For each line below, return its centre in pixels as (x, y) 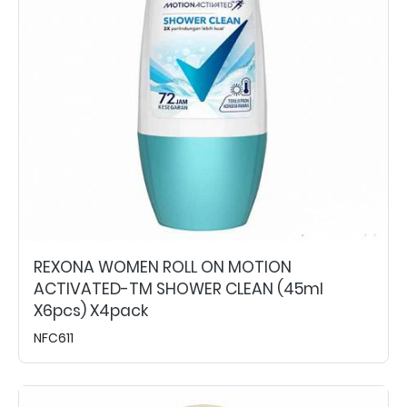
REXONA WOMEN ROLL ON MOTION (163, 267)
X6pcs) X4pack (91, 310)
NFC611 (54, 338)
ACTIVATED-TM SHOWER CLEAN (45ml (179, 288)
